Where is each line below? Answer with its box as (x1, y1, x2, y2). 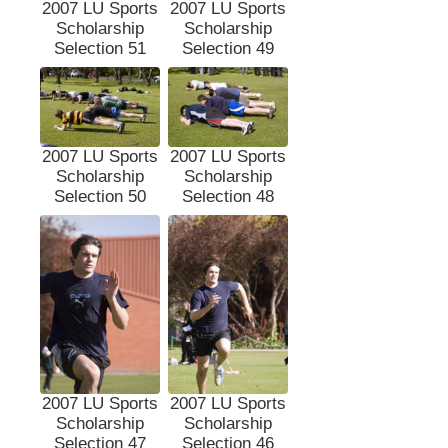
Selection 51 (54, 38, 146, 58)
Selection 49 (182, 38, 274, 58)
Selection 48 (182, 186, 274, 206)
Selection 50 (54, 186, 146, 206)
